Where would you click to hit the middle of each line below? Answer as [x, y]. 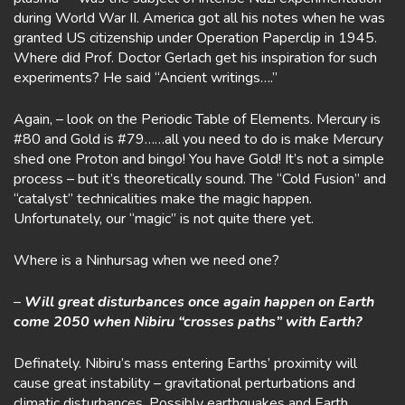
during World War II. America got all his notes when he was [199, 18]
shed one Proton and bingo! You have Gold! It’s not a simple [199, 159]
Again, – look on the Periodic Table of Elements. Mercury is [197, 119]
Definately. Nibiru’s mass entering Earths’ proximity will [185, 363]
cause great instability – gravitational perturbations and [184, 383]
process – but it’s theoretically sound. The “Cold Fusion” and [200, 179]
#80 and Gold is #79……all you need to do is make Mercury [198, 139]
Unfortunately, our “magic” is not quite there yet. [164, 219]
